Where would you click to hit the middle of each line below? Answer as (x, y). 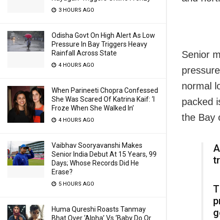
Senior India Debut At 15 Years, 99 (104, 154)
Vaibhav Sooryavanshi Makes (97, 145)
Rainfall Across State (84, 53)
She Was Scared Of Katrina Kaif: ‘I (103, 99)
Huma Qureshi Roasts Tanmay (99, 209)
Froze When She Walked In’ (93, 108)
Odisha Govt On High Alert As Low (103, 35)
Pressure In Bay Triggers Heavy (99, 44)
